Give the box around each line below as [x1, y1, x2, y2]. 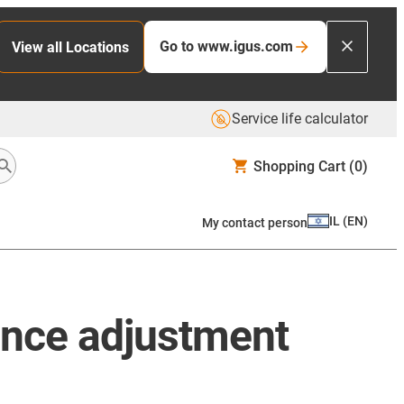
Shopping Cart [253, 157, 345, 175]
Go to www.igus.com [160, 38, 293, 55]
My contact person [202, 215, 308, 230]
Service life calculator [232, 110, 368, 127]
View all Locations [12, 38, 129, 56]
